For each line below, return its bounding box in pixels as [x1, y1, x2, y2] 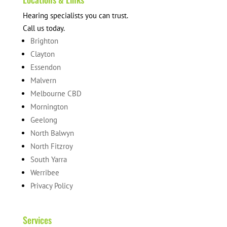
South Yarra [30, 155, 67, 165]
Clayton [30, 49, 55, 59]
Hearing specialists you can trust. [22, 11, 128, 21]
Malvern [30, 75, 56, 86]
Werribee [30, 168, 59, 178]
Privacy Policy [30, 181, 73, 191]
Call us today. [22, 23, 65, 33]
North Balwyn [30, 128, 74, 138]
